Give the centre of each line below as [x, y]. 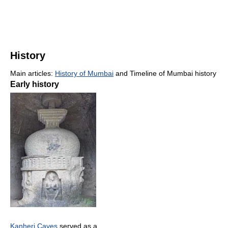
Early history [35, 84]
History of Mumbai [84, 73]
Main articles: [33, 73]
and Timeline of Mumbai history [165, 73]
